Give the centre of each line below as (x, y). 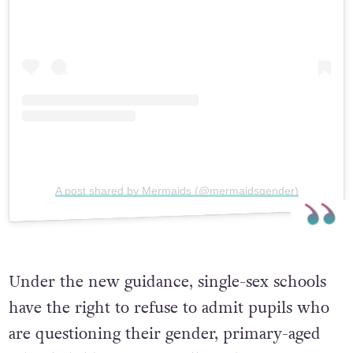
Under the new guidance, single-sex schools (167, 282)
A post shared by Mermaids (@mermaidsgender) (176, 190)
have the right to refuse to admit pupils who (169, 308)
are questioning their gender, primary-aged (164, 334)
